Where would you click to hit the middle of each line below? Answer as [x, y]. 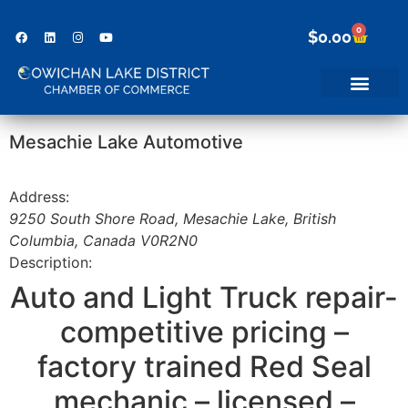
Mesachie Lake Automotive [126, 142]
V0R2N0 [169, 240]
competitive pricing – [204, 331]
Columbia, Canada [72, 240]
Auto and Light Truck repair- [204, 297]
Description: [51, 262]
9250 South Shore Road [92, 218]
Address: [39, 196]
